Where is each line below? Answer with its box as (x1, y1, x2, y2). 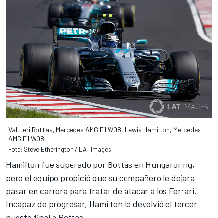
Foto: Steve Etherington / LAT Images (8, 145, 111, 153)
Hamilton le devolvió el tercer (89, 198, 197, 209)
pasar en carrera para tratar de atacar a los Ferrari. (6, 185, 197, 196)
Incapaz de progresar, (6, 198, 89, 209)
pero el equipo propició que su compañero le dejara (6, 172, 195, 183)
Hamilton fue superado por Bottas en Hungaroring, (6, 159, 195, 170)
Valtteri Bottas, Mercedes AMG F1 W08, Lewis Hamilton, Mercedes (8, 125, 201, 134)
